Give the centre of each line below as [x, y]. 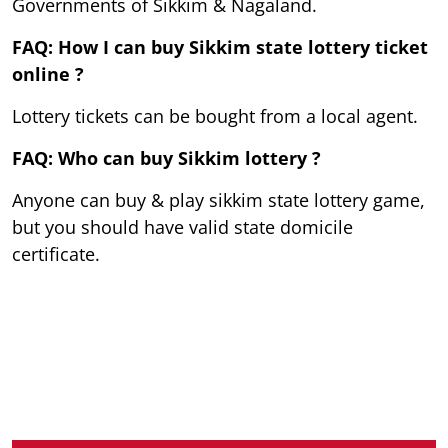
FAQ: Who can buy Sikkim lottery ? [166, 157]
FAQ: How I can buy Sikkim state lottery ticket [220, 46]
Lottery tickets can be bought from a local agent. [215, 115]
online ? [48, 73]
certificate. [56, 253]
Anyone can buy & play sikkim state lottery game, [218, 199]
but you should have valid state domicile [182, 226]
